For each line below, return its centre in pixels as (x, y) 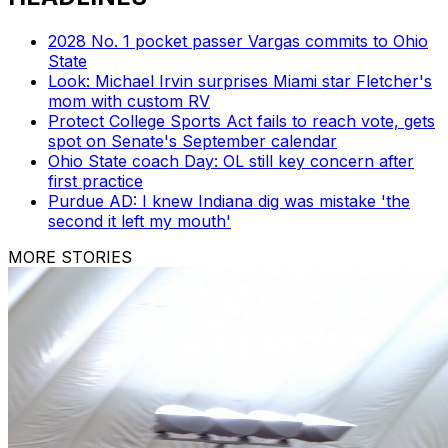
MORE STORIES (70, 256)
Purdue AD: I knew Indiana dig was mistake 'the (229, 200)
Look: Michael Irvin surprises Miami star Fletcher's (240, 80)
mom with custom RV (129, 100)
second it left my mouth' (139, 220)
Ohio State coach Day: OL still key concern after (231, 160)
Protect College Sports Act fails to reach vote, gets (241, 120)
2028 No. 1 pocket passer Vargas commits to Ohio (238, 40)
